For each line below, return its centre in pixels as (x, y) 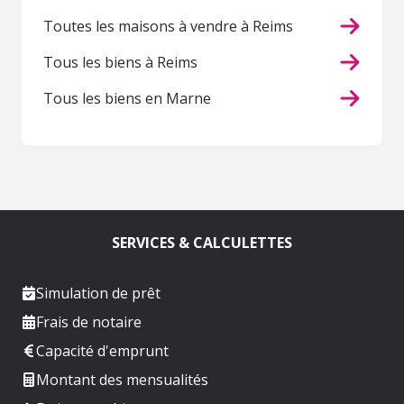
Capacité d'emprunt (102, 350)
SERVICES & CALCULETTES (202, 242)
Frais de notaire (89, 321)
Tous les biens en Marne (127, 98)
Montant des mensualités (122, 379)
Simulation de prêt (98, 293)
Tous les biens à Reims (120, 62)
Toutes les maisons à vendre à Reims (168, 26)
